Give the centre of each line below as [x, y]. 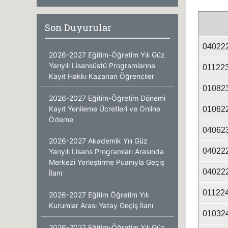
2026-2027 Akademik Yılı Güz [98, 141]
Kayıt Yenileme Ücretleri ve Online [105, 108]
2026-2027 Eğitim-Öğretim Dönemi [107, 98]
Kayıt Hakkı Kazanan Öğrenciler [102, 76]
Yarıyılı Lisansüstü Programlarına [102, 65]
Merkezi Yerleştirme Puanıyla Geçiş [107, 162]
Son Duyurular [78, 28]
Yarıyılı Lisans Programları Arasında [106, 152]
